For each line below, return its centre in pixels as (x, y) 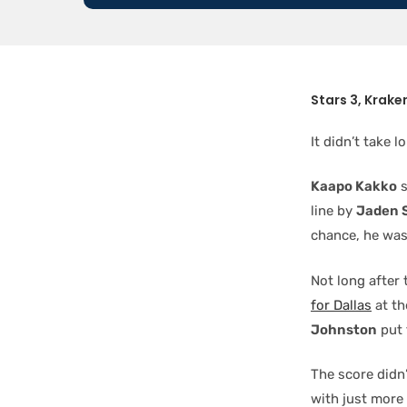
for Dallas (341, 305)
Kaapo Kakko (354, 186)
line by (333, 211)
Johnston (344, 329)
